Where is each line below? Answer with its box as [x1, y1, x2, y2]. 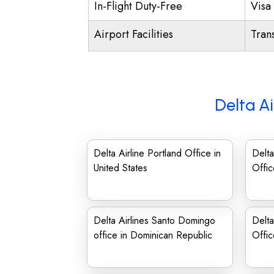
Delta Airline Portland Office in [94, 146, 221, 160]
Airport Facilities [94, 26, 173, 42]
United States [94, 161, 147, 175]
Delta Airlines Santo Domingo [94, 213, 215, 228]
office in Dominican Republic [94, 228, 212, 242]
